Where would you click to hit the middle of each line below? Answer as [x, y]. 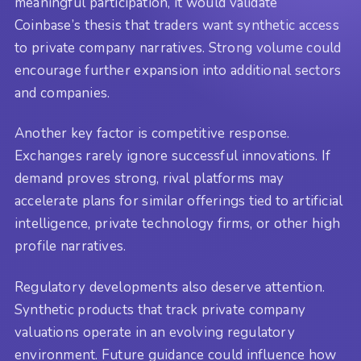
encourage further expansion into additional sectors [178, 70]
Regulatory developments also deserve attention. [170, 287]
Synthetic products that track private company [160, 309]
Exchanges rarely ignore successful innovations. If [173, 156]
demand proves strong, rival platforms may [149, 179]
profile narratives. [71, 247]
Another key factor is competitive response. [152, 134]
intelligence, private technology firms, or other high [178, 224]
